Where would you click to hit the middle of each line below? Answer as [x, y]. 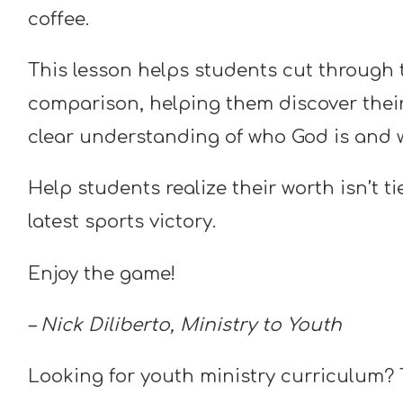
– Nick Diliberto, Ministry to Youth [184, 325]
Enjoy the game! [101, 273]
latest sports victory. [121, 222]
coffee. [58, 19]
